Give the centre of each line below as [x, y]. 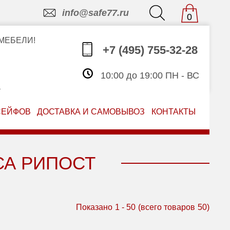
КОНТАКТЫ [174, 112]
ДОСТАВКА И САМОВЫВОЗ [91, 112]
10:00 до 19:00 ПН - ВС [148, 76]
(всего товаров [166, 207]
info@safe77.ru [95, 13]
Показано [94, 207]
